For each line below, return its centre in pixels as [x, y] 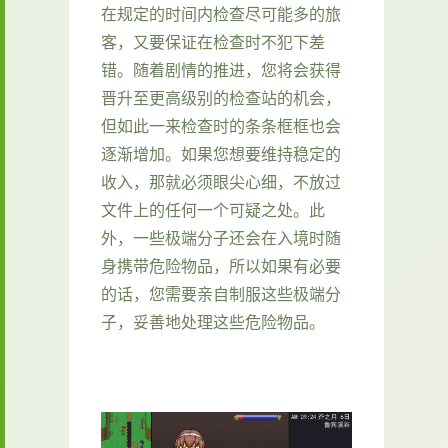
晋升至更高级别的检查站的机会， [221, 97]
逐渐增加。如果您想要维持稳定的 [221, 153]
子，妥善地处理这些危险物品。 [213, 321]
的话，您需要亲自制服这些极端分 [221, 293]
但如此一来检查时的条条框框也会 [221, 125]
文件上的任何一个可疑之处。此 [213, 209]
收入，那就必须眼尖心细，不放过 [221, 181]
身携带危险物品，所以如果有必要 [221, 265]
